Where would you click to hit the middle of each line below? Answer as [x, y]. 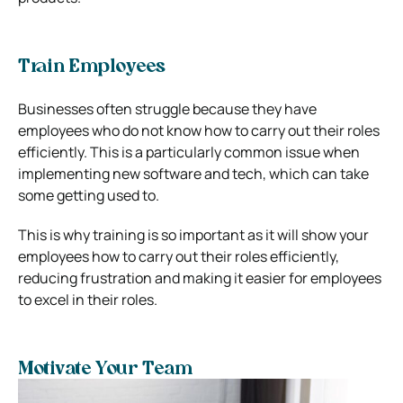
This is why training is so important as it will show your [193, 234]
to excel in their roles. [88, 299]
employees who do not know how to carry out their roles [199, 130]
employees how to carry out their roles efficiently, [179, 256]
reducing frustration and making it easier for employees [200, 278]
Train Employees [92, 67]
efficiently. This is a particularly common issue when [189, 152]
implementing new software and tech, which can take [193, 173]
